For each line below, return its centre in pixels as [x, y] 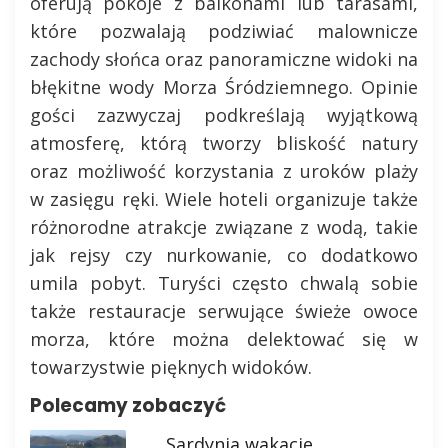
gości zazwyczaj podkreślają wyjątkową [224, 115]
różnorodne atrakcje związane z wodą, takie [224, 227]
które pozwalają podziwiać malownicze [224, 31]
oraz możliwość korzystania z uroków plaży [224, 171]
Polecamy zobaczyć [128, 405]
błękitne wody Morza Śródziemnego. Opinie [224, 87]
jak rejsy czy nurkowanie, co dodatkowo [224, 255]
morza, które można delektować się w [224, 339]
